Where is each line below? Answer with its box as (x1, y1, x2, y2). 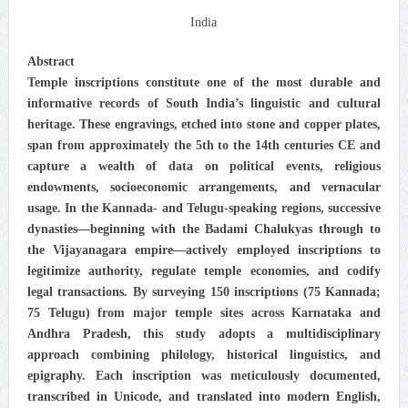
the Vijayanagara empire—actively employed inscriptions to (26, 243, 382, 258)
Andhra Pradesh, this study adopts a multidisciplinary (26, 327, 382, 342)
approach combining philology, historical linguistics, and (26, 348, 382, 362)
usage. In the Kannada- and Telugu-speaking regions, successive (26, 201, 382, 216)
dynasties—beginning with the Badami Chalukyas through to (26, 222, 382, 237)
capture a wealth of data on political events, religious (26, 159, 382, 174)
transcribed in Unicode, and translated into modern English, (26, 390, 382, 404)
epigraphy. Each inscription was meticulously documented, (26, 369, 382, 383)
